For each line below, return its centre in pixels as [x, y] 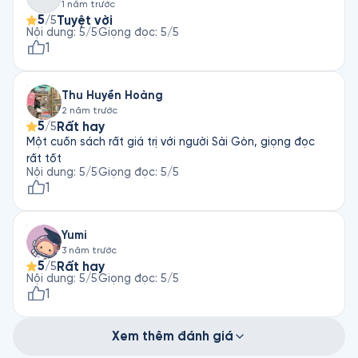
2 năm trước [89, 110]
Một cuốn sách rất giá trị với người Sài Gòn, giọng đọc [171, 142]
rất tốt [44, 159]
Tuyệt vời [85, 20]
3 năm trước [89, 250]
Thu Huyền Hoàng [112, 95]
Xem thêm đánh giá [173, 336]
